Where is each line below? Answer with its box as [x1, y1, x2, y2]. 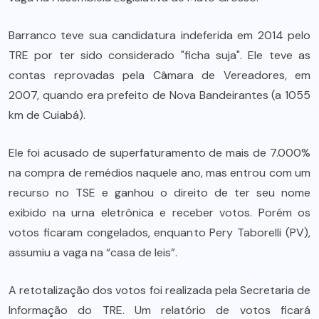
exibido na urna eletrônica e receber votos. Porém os [9, 204, 310, 220]
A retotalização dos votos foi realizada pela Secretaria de [9, 282, 310, 298]
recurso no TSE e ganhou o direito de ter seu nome [9, 184, 310, 200]
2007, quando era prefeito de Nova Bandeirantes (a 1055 [9, 87, 310, 103]
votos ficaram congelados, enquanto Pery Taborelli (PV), [9, 224, 310, 240]
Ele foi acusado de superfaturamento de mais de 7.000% [9, 145, 310, 160]
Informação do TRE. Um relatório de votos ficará [9, 302, 310, 318]
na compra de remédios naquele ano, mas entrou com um [9, 164, 310, 180]
